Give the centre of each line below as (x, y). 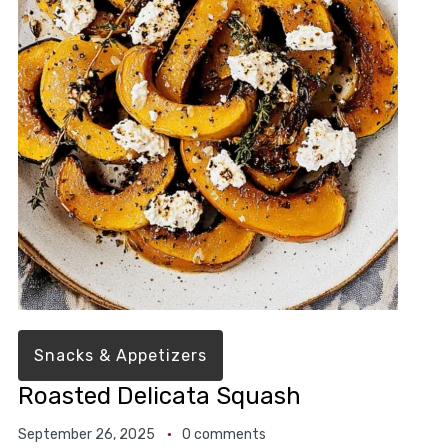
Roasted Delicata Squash (159, 396)
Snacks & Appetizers (120, 356)
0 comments (223, 435)
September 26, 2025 (86, 435)
